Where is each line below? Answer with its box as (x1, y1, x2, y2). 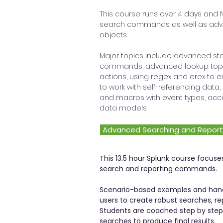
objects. (100, 30, 127, 40)
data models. (100, 103, 147, 113)
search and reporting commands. (100, 164, 217, 174)
